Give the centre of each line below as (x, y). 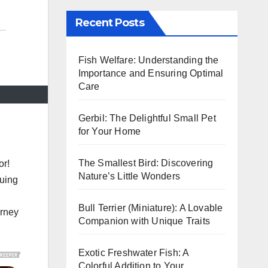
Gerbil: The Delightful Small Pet (147, 118)
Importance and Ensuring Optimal (151, 73)
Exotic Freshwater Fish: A (133, 252)
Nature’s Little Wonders (129, 176)
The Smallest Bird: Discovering (146, 163)
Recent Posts (109, 22)
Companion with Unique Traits (144, 221)
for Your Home (109, 131)
